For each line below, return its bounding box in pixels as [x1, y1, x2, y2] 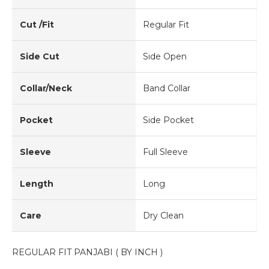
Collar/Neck [20, 82, 72, 94]
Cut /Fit [20, 19, 54, 30]
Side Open [143, 50, 187, 62]
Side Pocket [143, 114, 194, 125]
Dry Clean [143, 210, 184, 221]
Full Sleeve [143, 146, 188, 157]
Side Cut [20, 50, 59, 62]
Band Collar [143, 82, 190, 94]
